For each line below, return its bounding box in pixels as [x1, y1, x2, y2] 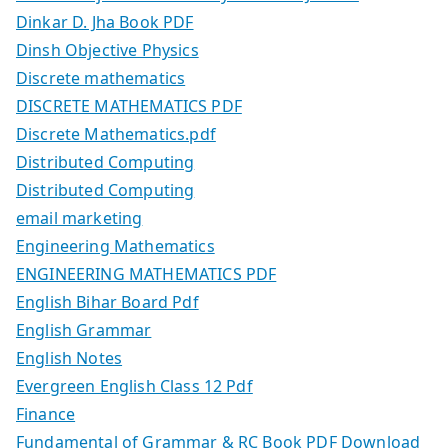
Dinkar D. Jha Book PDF [16, 10, 194, 33]
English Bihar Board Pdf [16, 290, 199, 313]
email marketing [16, 206, 143, 229]
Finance [16, 402, 76, 425]
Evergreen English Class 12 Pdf [16, 374, 253, 397]
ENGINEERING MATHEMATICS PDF [16, 262, 277, 285]
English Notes [16, 346, 123, 369]
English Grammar [16, 318, 152, 341]
